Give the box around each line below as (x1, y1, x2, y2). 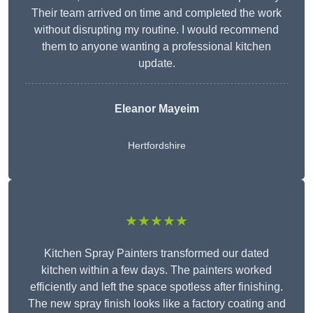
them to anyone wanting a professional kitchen (42, 41, 271, 53)
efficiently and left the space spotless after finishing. (30, 281, 283, 293)
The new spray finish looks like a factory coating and (27, 298, 286, 310)
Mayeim (155, 103, 199, 115)
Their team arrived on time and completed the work (31, 7, 282, 20)
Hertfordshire (127, 140, 186, 152)
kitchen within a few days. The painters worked (41, 264, 272, 277)
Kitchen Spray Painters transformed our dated (44, 247, 269, 260)
